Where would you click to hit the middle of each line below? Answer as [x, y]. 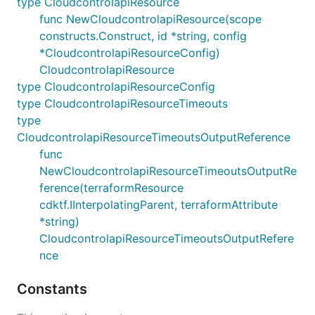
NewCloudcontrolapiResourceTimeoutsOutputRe [168, 171]
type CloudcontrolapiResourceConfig [116, 86]
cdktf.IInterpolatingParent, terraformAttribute [159, 204]
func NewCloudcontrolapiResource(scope [150, 19]
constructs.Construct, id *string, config [143, 36]
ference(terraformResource [111, 187]
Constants [54, 289]
